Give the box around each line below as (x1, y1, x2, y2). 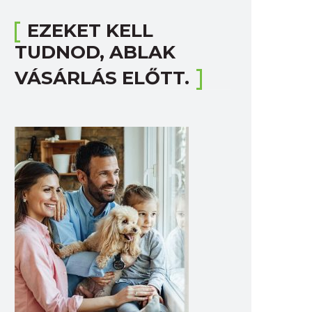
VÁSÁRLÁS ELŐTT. (15, 67, 189, 89)
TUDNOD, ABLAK (15, 41, 175, 63)
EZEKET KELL (27, 19, 153, 42)
